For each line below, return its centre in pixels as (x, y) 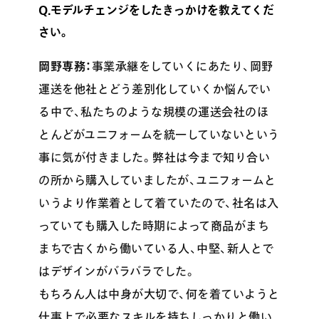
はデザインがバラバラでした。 (117, 271)
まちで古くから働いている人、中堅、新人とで (156, 248)
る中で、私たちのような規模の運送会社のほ (154, 111)
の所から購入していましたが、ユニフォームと (157, 180)
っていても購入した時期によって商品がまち (154, 225)
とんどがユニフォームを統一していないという (159, 134)
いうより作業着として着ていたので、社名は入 (159, 203)
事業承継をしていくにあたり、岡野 (182, 66)
